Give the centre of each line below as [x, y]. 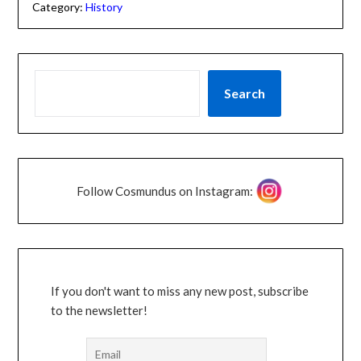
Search [245, 93]
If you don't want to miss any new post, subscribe [180, 290]
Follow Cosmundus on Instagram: [164, 191]
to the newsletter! [100, 310]
